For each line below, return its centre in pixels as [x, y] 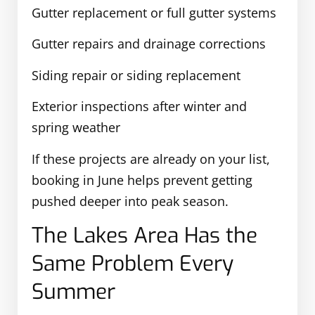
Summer [73, 292]
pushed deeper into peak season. [130, 201]
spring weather [76, 128]
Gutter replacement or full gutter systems [154, 13]
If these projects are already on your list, [151, 159]
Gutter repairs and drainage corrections [149, 44]
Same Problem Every [133, 264]
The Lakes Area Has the [144, 236]
